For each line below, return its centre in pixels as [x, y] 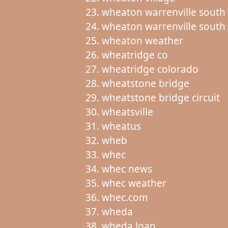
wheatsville [127, 112]
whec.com [125, 197]
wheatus [121, 126]
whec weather [134, 183]
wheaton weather [142, 40]
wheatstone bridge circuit [161, 97]
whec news [127, 169]
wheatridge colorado [150, 69]
